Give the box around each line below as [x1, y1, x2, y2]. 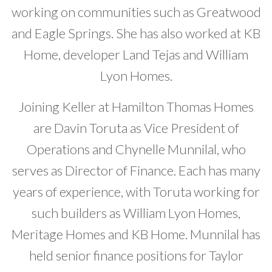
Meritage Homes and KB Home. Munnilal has [12, 226, 260, 243]
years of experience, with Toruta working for [12, 183, 260, 200]
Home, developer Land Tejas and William [24, 46, 248, 63]
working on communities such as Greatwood [11, 4, 261, 21]
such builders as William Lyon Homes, [32, 205, 240, 222]
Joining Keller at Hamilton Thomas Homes [18, 98, 254, 115]
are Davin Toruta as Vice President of [33, 120, 239, 137]
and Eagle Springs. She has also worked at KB [12, 25, 260, 42]
